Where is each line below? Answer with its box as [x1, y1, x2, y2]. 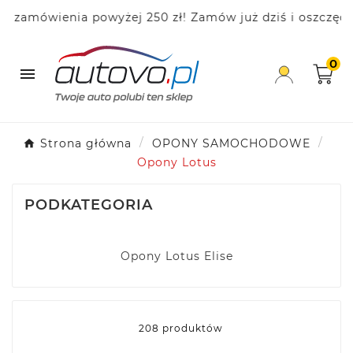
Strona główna [39, 136, 132, 150]
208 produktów [138, 322, 223, 334]
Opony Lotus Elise [120, 249, 233, 263]
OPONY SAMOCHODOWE [151, 136, 310, 150]
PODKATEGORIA [24, 196, 153, 214]
